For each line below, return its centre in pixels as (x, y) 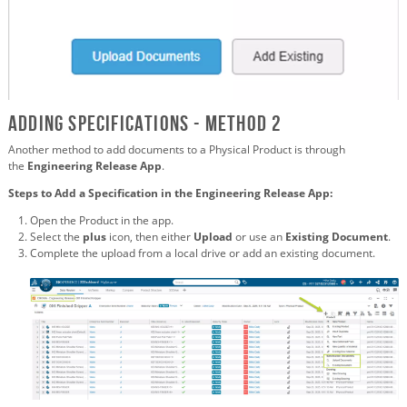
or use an (259, 236)
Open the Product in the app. (102, 220)
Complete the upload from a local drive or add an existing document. (203, 253)
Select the (55, 236)
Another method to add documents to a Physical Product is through (177, 149)
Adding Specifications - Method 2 (145, 123)
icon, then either (150, 236)
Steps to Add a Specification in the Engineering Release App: (170, 193)
